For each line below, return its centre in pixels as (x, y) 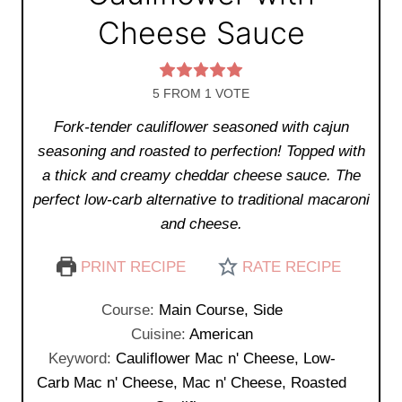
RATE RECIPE (290, 267)
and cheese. (201, 224)
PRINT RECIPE (131, 267)
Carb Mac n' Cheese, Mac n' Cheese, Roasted (192, 383)
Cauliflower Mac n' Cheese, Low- (225, 359)
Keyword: (82, 359)
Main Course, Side (220, 310)
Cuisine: (160, 335)
